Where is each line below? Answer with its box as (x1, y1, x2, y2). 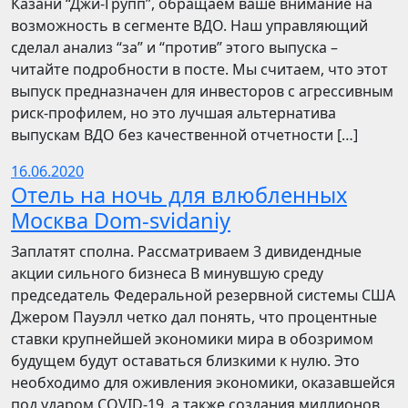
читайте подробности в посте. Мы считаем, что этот (11, 59, 388, 79)
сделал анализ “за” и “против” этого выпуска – (11, 37, 338, 57)
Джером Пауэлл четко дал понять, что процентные (11, 307, 377, 327)
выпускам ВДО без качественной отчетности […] (11, 125, 358, 145)
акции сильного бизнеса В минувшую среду (11, 263, 323, 283)
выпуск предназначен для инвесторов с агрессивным (11, 81, 393, 101)
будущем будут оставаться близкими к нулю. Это (11, 351, 360, 371)
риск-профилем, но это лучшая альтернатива (11, 103, 336, 123)
